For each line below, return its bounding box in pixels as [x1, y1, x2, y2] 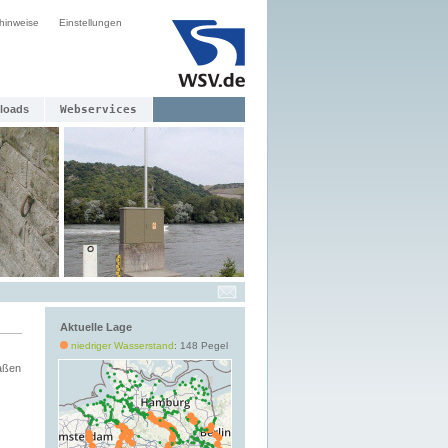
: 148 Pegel [174, 340, 228, 351]
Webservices [60, 103, 137, 116]
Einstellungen [59, 17, 122, 28]
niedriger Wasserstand [71, 340, 174, 351]
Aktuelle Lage [60, 321, 132, 333]
